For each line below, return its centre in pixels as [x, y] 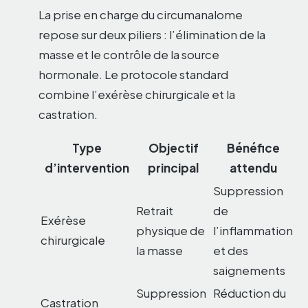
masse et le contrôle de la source [129, 55]
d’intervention [87, 168]
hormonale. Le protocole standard [133, 75]
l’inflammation [253, 231]
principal [173, 168]
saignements [249, 271]
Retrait [155, 211]
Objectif [173, 148]
